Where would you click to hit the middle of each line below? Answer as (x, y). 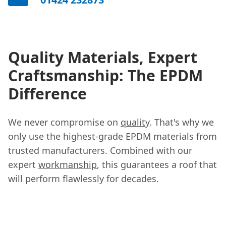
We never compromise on (64, 122)
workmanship (68, 164)
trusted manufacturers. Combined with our (100, 150)
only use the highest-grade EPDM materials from (112, 136)
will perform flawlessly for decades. (83, 178)
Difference (47, 93)
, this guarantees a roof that (157, 164)
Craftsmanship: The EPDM (105, 75)
